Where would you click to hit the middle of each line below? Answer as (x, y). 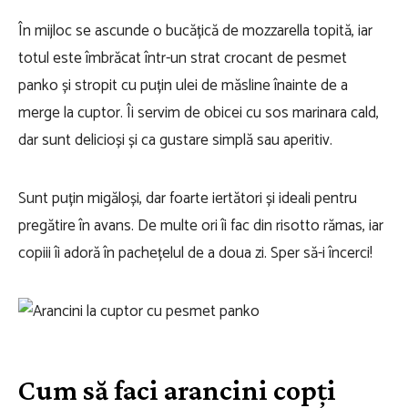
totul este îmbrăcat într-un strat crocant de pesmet (183, 58)
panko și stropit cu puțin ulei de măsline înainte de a (183, 86)
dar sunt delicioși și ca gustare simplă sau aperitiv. (175, 140)
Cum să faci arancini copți (177, 390)
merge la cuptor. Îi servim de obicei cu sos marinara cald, (199, 113)
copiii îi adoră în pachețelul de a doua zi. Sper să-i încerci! (195, 253)
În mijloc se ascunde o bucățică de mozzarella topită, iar (195, 31)
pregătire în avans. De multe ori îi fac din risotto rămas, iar (201, 226)
